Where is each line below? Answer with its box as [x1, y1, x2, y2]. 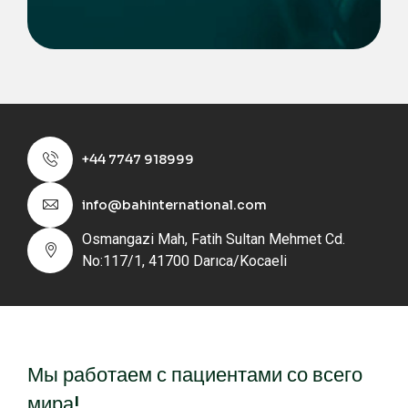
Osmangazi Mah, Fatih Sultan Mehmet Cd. [82, 230, 345, 249]
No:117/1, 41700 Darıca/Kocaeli [82, 252, 287, 270]
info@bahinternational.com [82, 197, 267, 214]
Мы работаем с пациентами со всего [27, 362, 362, 388]
